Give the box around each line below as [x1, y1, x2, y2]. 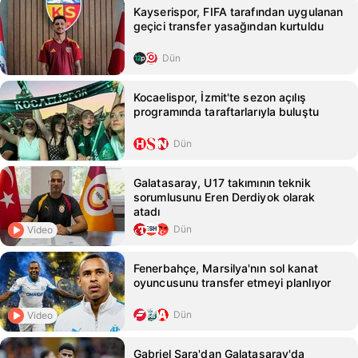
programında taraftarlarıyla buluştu [133, 105, 319, 118]
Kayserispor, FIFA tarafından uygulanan [133, 5, 344, 18]
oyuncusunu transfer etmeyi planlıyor [133, 276, 332, 289]
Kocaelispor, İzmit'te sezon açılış [133, 90, 306, 104]
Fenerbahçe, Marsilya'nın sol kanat [133, 261, 318, 275]
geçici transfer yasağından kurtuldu [133, 19, 324, 33]
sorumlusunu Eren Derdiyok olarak [133, 190, 316, 204]
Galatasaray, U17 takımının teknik [133, 176, 311, 189]
